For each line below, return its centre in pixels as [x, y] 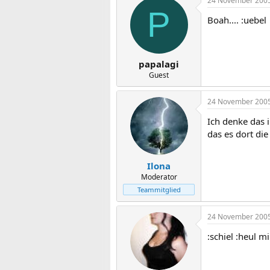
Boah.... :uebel [237, 20]
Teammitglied [159, 189]
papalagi [159, 64]
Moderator [159, 177]
